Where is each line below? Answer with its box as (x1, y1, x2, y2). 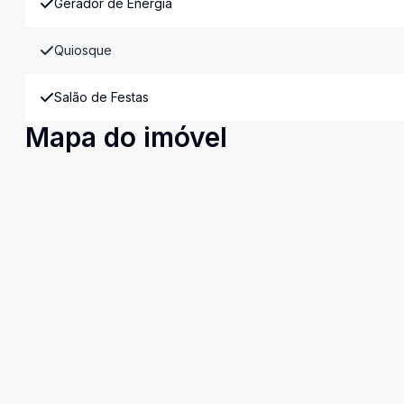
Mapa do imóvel (25, 121, 227, 153)
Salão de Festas (54, 89, 149, 105)
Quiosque (54, 42, 112, 58)
